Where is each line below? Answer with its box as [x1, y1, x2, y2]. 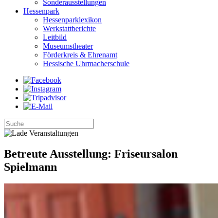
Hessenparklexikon [43, 16, 102, 24]
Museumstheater [43, 42, 93, 50]
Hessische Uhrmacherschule [43, 59, 129, 68]
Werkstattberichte [43, 24, 96, 33]
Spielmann [4, 160, 57, 173]
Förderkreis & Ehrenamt [43, 51, 117, 59]
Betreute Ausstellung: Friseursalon [4, 147, 178, 160]
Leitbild [43, 33, 67, 41]
